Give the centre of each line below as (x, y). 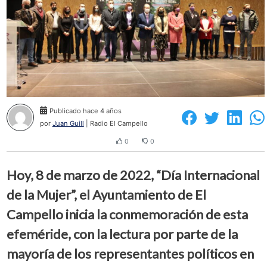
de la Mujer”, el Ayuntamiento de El (106, 194)
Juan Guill (68, 124)
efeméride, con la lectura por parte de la (122, 234)
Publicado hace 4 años (85, 111)
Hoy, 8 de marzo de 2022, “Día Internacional (133, 175)
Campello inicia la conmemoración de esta (127, 214)
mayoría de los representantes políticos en (130, 253)
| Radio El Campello (116, 124)
